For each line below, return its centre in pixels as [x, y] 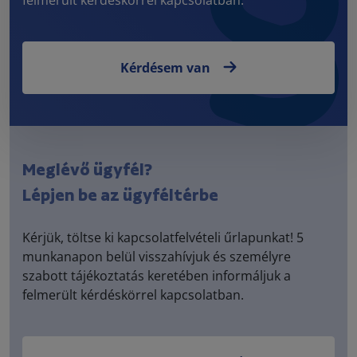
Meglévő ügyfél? [87, 170]
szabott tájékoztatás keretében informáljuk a [157, 275]
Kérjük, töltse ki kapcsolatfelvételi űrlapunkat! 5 [163, 237]
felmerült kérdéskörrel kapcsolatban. [133, 294]
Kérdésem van [165, 67]
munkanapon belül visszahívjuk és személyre [157, 256]
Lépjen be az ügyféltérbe [120, 196]
